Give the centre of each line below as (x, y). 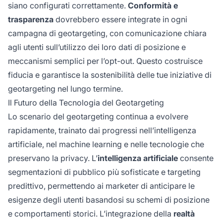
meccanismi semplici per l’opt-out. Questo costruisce (105, 61)
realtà (184, 214)
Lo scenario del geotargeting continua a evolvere (98, 117)
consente (196, 158)
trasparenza (31, 20)
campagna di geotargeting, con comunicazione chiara (107, 33)
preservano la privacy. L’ (53, 158)
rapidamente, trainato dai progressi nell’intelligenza (102, 131)
